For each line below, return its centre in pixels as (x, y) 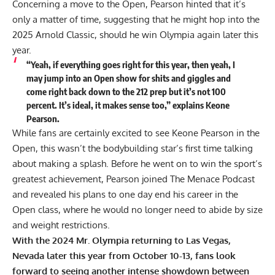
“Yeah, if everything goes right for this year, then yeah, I (130, 65)
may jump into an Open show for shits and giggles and (128, 78)
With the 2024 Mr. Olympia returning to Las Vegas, (122, 241)
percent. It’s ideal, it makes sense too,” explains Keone (128, 105)
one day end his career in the (177, 195)
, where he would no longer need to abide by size (161, 210)
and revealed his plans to (64, 195)
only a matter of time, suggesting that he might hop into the (136, 20)
